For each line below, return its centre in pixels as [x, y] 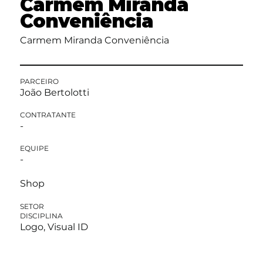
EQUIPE [34, 149]
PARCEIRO [39, 82]
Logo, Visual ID [54, 227]
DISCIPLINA [41, 215]
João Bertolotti [54, 93]
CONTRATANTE [48, 115]
